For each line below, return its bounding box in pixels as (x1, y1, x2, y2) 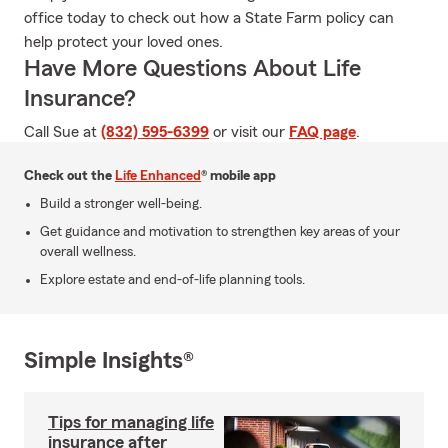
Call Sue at (24, 124, 101, 140)
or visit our (209, 124, 289, 140)
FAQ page (289, 124, 356, 140)
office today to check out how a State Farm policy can (24, 10, 394, 26)
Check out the (24, 169, 115, 183)
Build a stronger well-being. (40, 197, 202, 211)
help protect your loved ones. (24, 34, 223, 50)
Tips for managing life (48, 413, 214, 431)
